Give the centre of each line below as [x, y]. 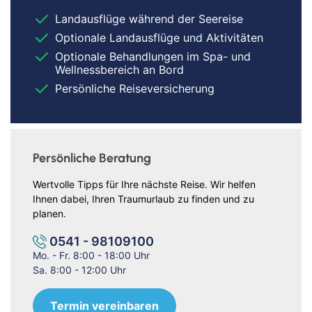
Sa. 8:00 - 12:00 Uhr [79, 270]
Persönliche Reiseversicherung [135, 89]
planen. [49, 214]
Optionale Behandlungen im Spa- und [153, 57]
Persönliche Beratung [92, 158]
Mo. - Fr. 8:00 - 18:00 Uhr [91, 256]
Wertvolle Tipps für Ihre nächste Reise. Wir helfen [144, 185]
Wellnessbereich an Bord [119, 70]
